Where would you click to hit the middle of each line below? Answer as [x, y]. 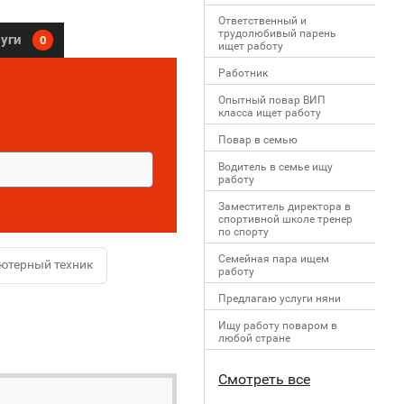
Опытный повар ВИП [272, 100]
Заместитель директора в [285, 207]
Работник [243, 73]
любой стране [254, 338]
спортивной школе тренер [285, 219]
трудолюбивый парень [277, 33]
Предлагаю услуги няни [280, 298]
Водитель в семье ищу [275, 167]
